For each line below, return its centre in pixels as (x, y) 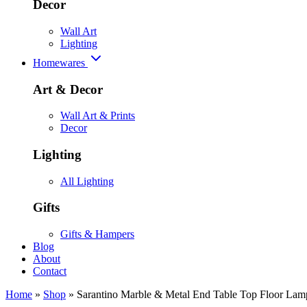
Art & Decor (68, 89)
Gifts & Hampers (97, 234)
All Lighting (87, 181)
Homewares (60, 62)
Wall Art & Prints (98, 116)
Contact (50, 271)
